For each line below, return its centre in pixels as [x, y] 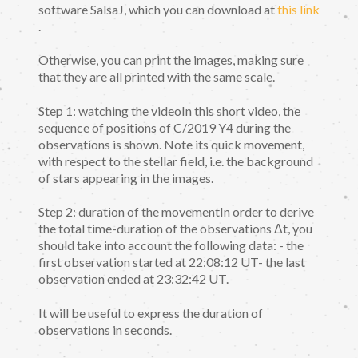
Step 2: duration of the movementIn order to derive [176, 212]
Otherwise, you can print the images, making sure [171, 60]
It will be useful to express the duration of [151, 312]
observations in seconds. [105, 329]
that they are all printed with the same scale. [157, 77]
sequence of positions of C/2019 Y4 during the [165, 127]
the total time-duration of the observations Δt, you [175, 229]
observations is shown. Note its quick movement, [171, 144]
